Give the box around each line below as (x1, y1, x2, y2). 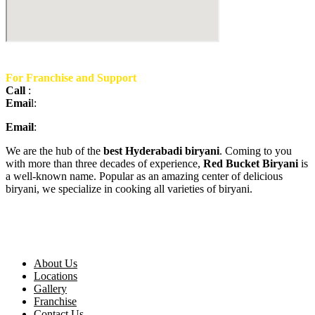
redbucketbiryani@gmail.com (39, 121, 171, 134)
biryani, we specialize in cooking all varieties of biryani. (6, 183, 252, 195)
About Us (34, 257, 77, 270)
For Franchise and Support (6, 72, 136, 84)
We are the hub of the (6, 145, 103, 157)
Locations (34, 270, 77, 283)
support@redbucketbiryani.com (39, 97, 179, 110)
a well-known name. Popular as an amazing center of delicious (6, 170, 283, 183)
